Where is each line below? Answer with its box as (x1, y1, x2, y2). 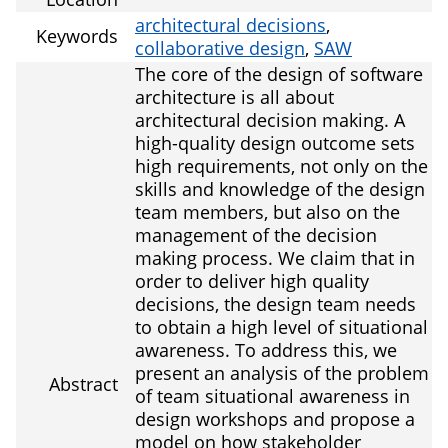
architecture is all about (135, 85, 334, 110)
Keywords (36, 24, 118, 49)
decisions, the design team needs (135, 292, 416, 317)
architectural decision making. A (135, 108, 405, 133)
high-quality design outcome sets (135, 131, 415, 156)
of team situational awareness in (135, 384, 410, 409)
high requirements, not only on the (135, 154, 428, 179)
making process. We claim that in (135, 246, 415, 271)
